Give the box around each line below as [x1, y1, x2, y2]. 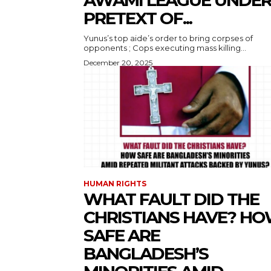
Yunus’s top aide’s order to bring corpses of [83, 33, 253, 44]
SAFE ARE [83, 225, 160, 246]
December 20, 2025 [83, 58, 152, 68]
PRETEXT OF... [83, 8, 192, 29]
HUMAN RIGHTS [83, 179, 146, 189]
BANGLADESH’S [83, 243, 208, 264]
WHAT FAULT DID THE [83, 189, 259, 210]
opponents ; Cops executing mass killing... [83, 43, 246, 53]
